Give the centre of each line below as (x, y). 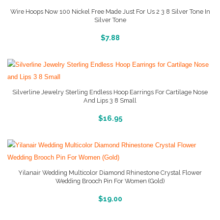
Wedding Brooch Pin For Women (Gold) (110, 181)
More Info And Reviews (110, 197)
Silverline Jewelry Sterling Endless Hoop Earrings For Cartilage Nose (110, 92)
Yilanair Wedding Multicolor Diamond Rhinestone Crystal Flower (110, 173)
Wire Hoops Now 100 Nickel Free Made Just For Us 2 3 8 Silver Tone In (110, 12)
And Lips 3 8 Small (110, 100)
